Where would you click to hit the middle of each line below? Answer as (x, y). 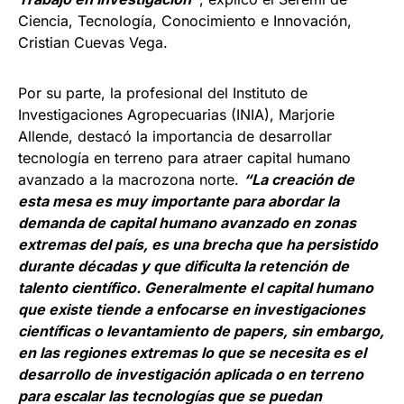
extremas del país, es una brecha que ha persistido (198, 245)
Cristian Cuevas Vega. (93, 43)
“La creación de (299, 180)
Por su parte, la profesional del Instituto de (163, 93)
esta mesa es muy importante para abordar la (179, 202)
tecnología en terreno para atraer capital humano (184, 158)
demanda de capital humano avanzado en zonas (187, 223)
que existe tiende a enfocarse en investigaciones (192, 310)
